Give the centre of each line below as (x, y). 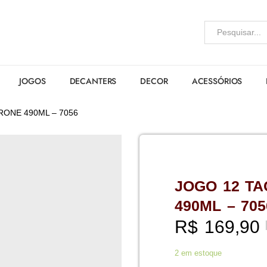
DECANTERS (93, 81)
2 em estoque (198, 253)
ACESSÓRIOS (217, 81)
